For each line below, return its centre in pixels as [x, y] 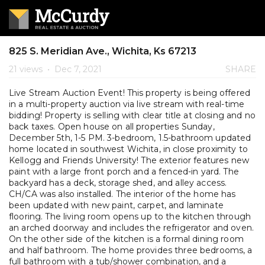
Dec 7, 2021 [77, 69]
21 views [27, 69]
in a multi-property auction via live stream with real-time [127, 104]
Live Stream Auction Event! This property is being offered [130, 93]
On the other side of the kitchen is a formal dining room [126, 239]
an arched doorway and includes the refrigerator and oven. [131, 228]
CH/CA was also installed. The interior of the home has [122, 194]
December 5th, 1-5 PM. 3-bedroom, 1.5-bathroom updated [130, 138]
